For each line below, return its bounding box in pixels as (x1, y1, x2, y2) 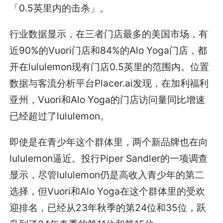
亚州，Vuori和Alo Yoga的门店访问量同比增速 (9, 94, 206, 106)
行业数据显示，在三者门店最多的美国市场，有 (9, 28, 209, 40)
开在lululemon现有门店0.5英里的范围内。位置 (9, 61, 210, 73)
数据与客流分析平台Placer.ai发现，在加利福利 (9, 77, 209, 90)
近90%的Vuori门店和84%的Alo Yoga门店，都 (9, 44, 208, 57)
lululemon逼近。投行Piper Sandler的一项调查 (9, 152, 208, 165)
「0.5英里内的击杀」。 (9, 2, 110, 14)
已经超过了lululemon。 (9, 110, 110, 122)
